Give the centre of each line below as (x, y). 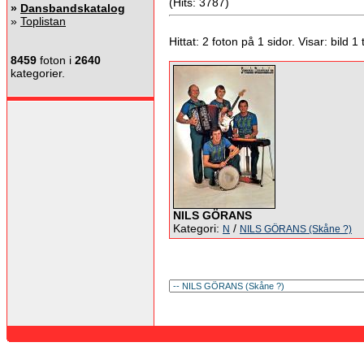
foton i (56, 60)
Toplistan (43, 21)
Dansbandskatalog (73, 8)
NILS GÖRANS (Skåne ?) (296, 229)
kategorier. (38, 73)
